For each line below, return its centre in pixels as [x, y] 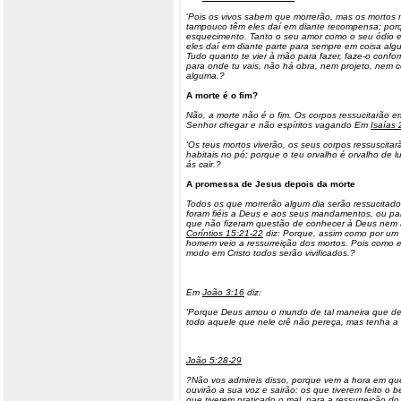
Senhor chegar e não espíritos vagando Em [278, 125]
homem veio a [217, 243]
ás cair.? [204, 164]
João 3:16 [223, 292]
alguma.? [205, 76]
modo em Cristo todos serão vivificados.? [271, 253]
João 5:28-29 [214, 360]
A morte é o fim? [222, 95]
